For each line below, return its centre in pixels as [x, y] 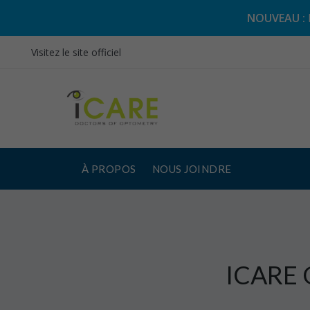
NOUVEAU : [276, 18]
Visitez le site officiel [76, 52]
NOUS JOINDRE [192, 169]
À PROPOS [109, 169]
